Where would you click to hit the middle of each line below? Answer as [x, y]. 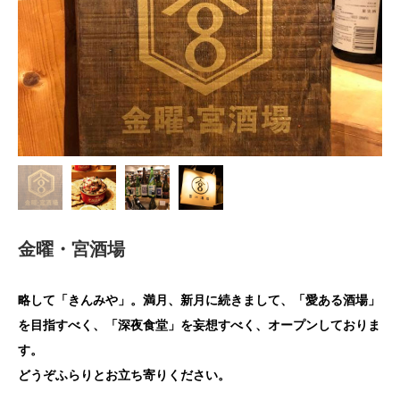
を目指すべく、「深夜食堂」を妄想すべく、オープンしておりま [199, 325]
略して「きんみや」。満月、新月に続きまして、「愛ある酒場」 [199, 300]
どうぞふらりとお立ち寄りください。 [124, 375]
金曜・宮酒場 [71, 249]
